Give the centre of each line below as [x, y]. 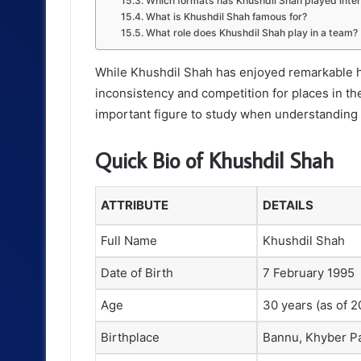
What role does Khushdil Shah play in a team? [251, 33]
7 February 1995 [309, 272]
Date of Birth [137, 272]
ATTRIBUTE [135, 205]
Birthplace [130, 337]
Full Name [129, 240]
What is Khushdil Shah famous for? [226, 17]
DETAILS [288, 205]
